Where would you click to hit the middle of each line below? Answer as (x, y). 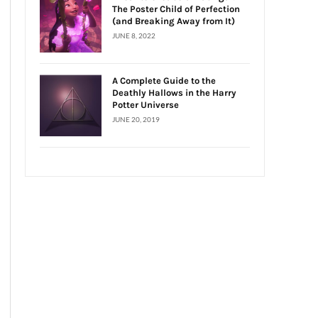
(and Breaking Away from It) (174, 21)
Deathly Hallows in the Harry (174, 93)
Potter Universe (146, 105)
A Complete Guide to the (164, 81)
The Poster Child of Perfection (176, 9)
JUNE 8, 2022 (134, 36)
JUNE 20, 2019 (136, 120)
